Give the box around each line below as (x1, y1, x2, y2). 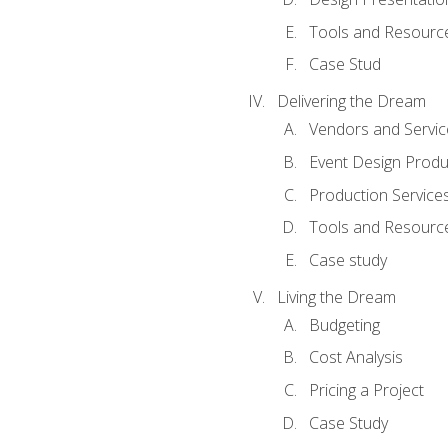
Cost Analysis (308, 346, 403, 369)
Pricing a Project (308, 378, 424, 401)
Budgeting (308, 313, 380, 336)
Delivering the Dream (276, 90, 426, 113)
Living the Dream (276, 285, 396, 308)
